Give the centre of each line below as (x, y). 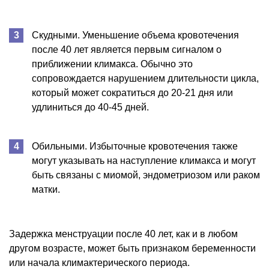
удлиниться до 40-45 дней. (90, 107)
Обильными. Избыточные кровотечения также (135, 146)
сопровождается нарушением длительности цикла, (145, 78)
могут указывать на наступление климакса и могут (144, 160)
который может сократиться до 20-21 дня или (132, 92)
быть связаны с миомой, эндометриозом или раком (146, 175)
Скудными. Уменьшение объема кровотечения (135, 35)
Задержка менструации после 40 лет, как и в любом (123, 234)
